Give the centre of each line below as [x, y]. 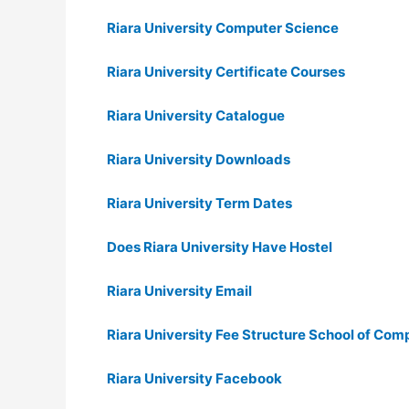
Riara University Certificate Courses [226, 72]
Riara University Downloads [199, 159]
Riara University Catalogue [196, 115]
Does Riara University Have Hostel [220, 247]
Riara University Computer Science [223, 28]
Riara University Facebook [194, 378]
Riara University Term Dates [199, 203]
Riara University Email [179, 291]
